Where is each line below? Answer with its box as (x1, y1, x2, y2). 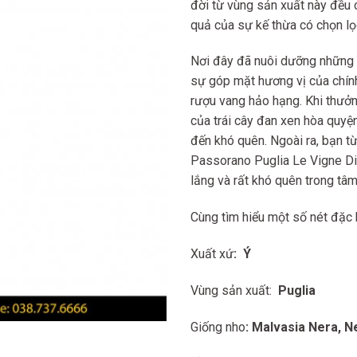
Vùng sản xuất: (190, 282, 272, 298)
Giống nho (190, 319, 245, 335)
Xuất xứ (190, 245, 233, 261)
